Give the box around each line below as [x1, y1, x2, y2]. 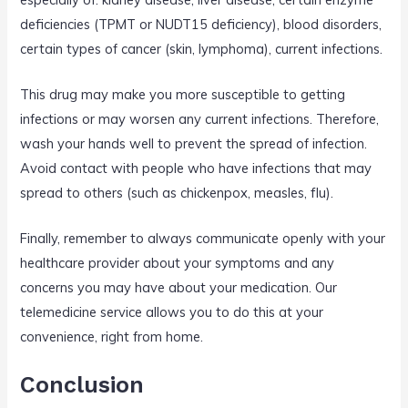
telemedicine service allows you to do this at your [20, 303, 324, 321]
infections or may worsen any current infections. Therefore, [20, 110, 380, 128]
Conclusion [20, 371, 145, 398]
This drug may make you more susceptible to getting [20, 86, 346, 104]
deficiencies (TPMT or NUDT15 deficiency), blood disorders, [20, 15, 382, 33]
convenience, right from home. [20, 328, 204, 346]
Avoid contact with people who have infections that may [20, 159, 372, 178]
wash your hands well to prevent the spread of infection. [20, 135, 368, 153]
